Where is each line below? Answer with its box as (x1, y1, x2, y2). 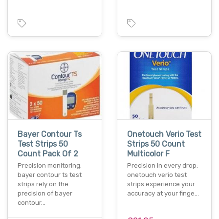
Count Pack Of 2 (18, 149, 78, 158)
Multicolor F (127, 149, 170, 158)
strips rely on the (18, 180, 68, 188)
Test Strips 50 (18, 139, 68, 149)
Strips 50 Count (127, 139, 185, 149)
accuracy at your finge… (127, 189, 199, 197)
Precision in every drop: (127, 161, 198, 169)
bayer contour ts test (18, 171, 82, 178)
